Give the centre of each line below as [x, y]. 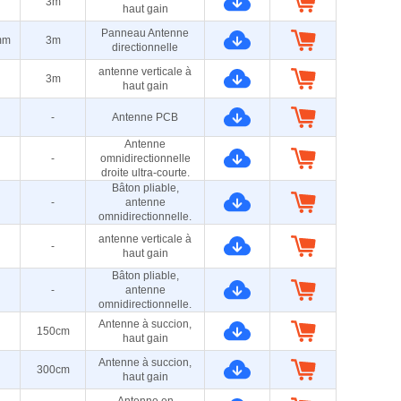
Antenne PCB [145, 117]
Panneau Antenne [145, 33]
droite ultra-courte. [145, 173]
